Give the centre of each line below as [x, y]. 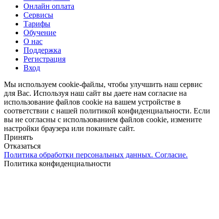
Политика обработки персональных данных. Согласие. [96, 155]
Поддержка [42, 50]
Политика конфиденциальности [57, 164]
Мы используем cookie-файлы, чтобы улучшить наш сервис [103, 85]
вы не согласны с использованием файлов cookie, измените [103, 120]
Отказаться [22, 146]
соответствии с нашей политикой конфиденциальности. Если [107, 111]
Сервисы [38, 15]
